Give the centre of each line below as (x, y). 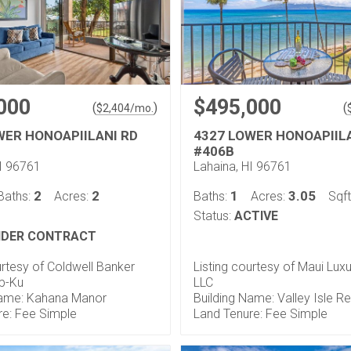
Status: (212, 216)
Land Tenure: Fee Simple (261, 314)
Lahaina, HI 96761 (242, 166)
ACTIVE (256, 216)
